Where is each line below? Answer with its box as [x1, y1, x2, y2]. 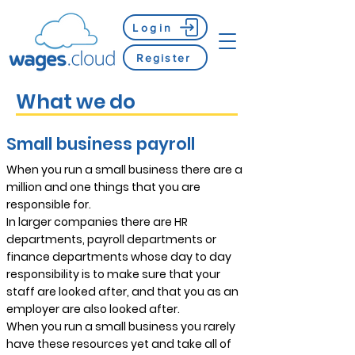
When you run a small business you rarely [6, 319, 235, 334]
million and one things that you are [6, 179, 200, 195]
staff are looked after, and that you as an [6, 284, 239, 300]
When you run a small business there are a [6, 162, 242, 177]
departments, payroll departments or [6, 231, 216, 247]
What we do [16, 88, 136, 116]
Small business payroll [6, 132, 195, 155]
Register [136, 51, 191, 64]
